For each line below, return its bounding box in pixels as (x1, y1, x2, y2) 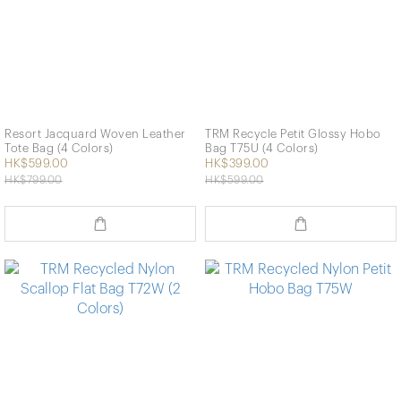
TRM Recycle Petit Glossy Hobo (205, 128, 381, 141)
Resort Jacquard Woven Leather (4, 128, 186, 141)
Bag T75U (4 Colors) (205, 142, 319, 155)
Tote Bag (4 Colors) (4, 142, 114, 155)
